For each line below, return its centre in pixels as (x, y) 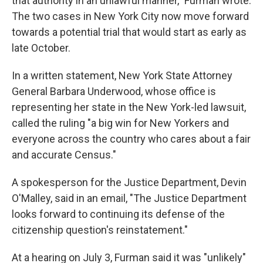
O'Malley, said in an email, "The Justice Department (129, 198)
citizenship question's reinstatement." (100, 230)
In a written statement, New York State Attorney (122, 75)
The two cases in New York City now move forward (130, 16)
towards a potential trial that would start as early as (129, 32)
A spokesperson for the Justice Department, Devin (129, 182)
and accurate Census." (64, 155)
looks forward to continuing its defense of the (118, 214)
